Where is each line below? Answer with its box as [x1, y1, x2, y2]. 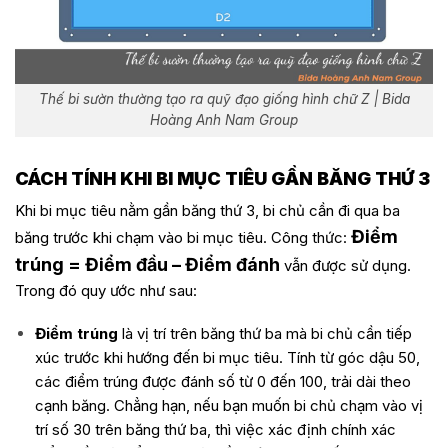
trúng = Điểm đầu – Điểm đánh [15, 253, 280, 275]
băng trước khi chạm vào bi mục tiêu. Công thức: [15, 227, 351, 247]
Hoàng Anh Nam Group [150, 112, 298, 129]
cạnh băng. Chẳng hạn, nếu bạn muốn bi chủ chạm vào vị [34, 396, 423, 416]
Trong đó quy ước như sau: [15, 280, 197, 300]
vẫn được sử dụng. [280, 255, 411, 275]
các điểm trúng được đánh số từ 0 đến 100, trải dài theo [34, 372, 411, 392]
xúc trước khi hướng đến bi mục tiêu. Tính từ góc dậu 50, [34, 348, 420, 368]
